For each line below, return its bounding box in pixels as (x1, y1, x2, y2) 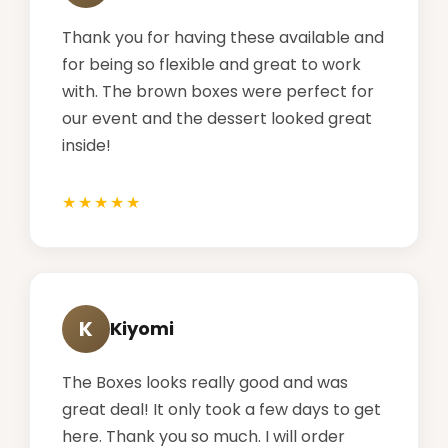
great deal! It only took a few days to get (62, 397, 381, 421)
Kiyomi (110, 316, 174, 342)
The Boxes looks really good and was (62, 370, 348, 394)
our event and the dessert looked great (62, 106, 372, 130)
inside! (62, 133, 111, 157)
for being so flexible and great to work (62, 52, 361, 76)
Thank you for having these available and (62, 25, 384, 49)
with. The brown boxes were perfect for (62, 79, 374, 103)
